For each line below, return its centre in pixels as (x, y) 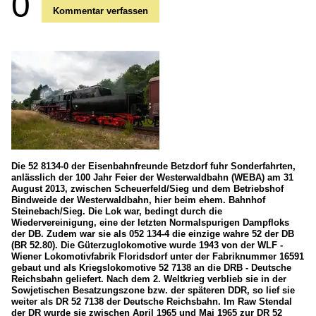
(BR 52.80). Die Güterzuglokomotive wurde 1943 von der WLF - (147, 245)
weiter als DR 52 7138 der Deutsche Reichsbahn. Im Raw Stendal (152, 301)
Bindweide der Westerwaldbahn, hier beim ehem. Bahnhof (138, 200)
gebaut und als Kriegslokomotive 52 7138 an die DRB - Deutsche (151, 267)
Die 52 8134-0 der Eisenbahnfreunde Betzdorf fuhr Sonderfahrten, (153, 166)
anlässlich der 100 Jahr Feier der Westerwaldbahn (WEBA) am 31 (152, 177)
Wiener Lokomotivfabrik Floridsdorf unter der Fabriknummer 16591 (158, 256)
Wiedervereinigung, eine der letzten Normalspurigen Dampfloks (150, 222)
